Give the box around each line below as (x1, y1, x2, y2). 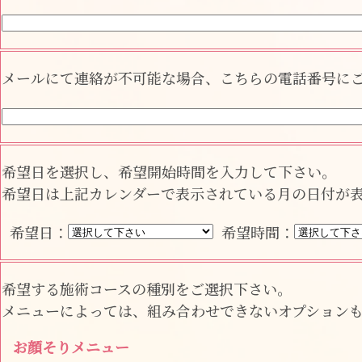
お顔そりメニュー (12, 336, 129, 357)
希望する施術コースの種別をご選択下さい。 (2, 278, 292, 299)
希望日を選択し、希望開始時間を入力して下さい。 (2, 161, 336, 182)
